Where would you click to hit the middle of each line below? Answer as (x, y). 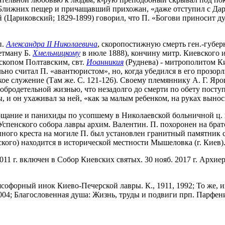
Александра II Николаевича (52, 44)
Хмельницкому (57, 53)
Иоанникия (105, 62)
